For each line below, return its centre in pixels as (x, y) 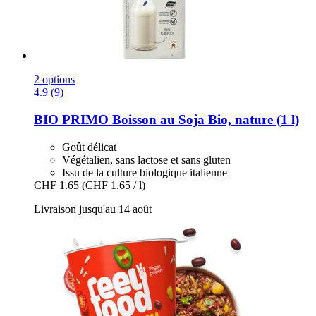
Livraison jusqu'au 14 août (93, 209)
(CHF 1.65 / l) (114, 185)
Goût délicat (89, 147)
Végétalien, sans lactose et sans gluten (146, 159)
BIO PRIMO (71, 120)
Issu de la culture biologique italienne (145, 172)
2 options (54, 80)
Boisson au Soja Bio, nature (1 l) (204, 120)
